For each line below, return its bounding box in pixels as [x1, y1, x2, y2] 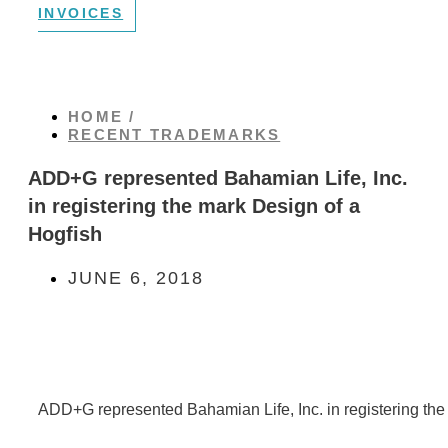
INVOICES [38, 5, 124, 21]
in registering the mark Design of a [28, 195, 360, 217]
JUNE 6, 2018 [68, 268, 204, 288]
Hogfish [28, 223, 102, 245]
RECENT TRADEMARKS [68, 126, 281, 143]
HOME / [68, 108, 136, 125]
